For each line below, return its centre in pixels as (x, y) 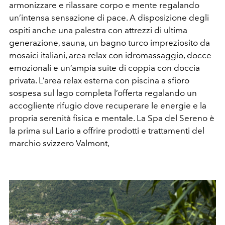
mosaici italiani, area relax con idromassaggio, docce (110, 55)
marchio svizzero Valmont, (59, 143)
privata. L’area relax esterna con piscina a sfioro (99, 80)
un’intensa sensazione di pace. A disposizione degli (109, 17)
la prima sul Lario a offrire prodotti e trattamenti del (107, 130)
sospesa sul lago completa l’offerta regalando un (103, 93)
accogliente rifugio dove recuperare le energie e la (108, 105)
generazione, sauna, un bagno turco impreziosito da (109, 42)
